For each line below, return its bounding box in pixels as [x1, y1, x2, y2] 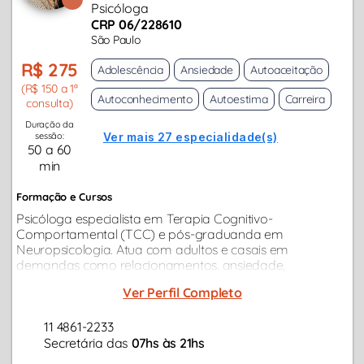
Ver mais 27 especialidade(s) [102, 130, 278, 145]
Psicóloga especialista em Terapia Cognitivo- [16, 210, 273, 227]
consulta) [26, 96, 73, 111]
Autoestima [209, 92, 268, 107]
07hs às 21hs [131, 334, 205, 351]
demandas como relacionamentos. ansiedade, [16, 257, 286, 274]
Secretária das [44, 334, 132, 351]
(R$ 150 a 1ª [20, 81, 78, 97]
